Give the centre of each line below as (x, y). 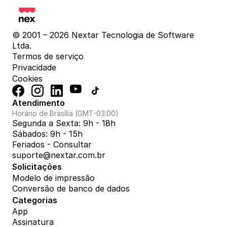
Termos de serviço (48, 56)
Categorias (35, 200)
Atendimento (39, 103)
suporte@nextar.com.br (59, 155)
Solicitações (37, 167)
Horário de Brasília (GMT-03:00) (65, 113)
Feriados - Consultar (52, 145)
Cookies (27, 79)
